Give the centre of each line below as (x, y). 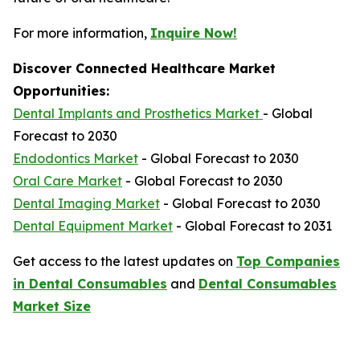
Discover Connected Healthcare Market (144, 68)
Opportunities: (61, 91)
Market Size (52, 306)
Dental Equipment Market (93, 226)
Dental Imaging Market (86, 203)
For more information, (82, 33)
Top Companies (288, 261)
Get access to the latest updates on (125, 261)
